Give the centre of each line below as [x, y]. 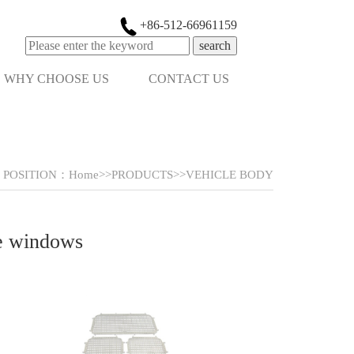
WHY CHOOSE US [56, 79]
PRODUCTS [142, 175]
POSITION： [36, 175]
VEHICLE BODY [230, 175]
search [215, 45]
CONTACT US [189, 79]
